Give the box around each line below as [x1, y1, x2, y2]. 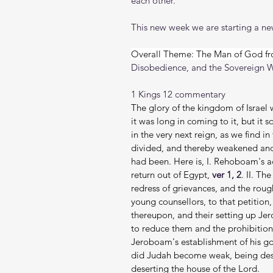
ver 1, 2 [212, 169, 241, 180]
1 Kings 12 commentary [131, 88, 225, 100]
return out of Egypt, [131, 169, 212, 180]
